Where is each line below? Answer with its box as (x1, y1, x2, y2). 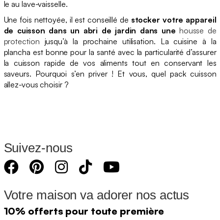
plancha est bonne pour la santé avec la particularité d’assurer (3, 47, 217, 57)
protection (3, 36, 40, 46)
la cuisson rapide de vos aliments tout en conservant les (3, 57, 217, 68)
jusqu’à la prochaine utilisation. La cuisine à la (39, 36, 217, 46)
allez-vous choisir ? (3, 79, 69, 89)
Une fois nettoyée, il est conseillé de (3, 14, 131, 25)
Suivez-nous (3, 140, 73, 155)
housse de (179, 25, 217, 35)
